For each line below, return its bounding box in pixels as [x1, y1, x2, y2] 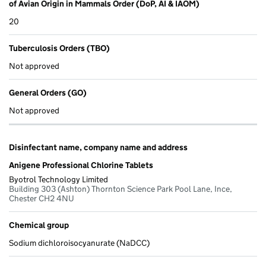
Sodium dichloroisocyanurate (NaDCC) [9, 237, 150, 249]
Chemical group [9, 220, 69, 231]
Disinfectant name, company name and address [9, 142, 188, 153]
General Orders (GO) [9, 87, 87, 99]
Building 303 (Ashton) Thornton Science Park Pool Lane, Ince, [9, 183, 232, 195]
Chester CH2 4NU [9, 193, 74, 204]
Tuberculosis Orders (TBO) [9, 43, 110, 54]
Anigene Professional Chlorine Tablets [9, 160, 153, 171]
